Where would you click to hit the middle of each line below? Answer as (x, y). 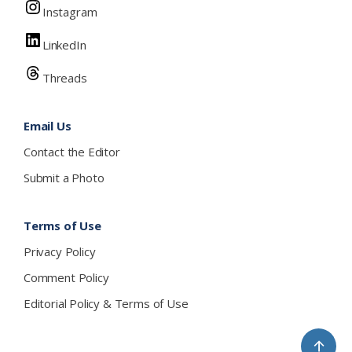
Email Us (48, 125)
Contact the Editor (72, 151)
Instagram (70, 11)
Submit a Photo (64, 177)
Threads (65, 77)
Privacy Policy (60, 251)
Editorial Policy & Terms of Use (106, 303)
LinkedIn (64, 44)
